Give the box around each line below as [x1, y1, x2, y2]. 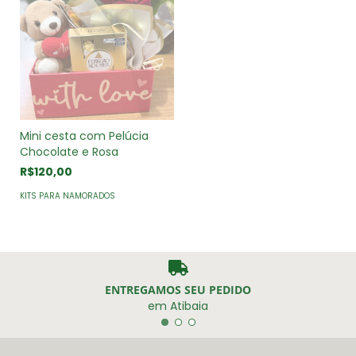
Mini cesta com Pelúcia [20, 128, 149, 145]
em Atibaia [148, 297, 208, 314]
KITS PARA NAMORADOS [20, 190, 115, 203]
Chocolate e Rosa [20, 144, 118, 161]
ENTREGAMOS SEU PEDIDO [105, 281, 251, 297]
